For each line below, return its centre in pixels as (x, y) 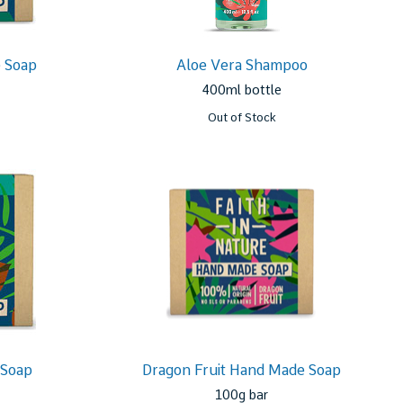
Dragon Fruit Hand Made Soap (242, 370)
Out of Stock (242, 117)
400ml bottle (242, 90)
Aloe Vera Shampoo (242, 65)
